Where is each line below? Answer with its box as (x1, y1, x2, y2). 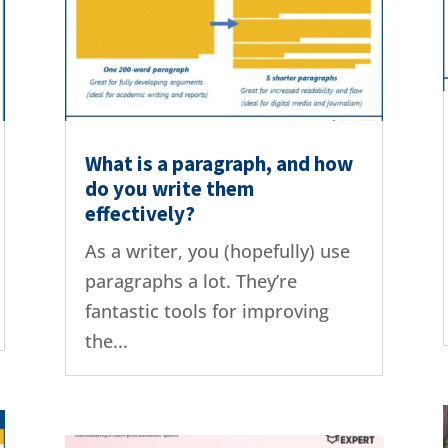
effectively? (84, 199, 195, 227)
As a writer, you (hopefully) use (84, 238, 350, 263)
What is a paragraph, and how (84, 149, 353, 177)
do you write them (84, 174, 254, 202)
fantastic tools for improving (84, 298, 329, 323)
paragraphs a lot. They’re (84, 268, 297, 293)
